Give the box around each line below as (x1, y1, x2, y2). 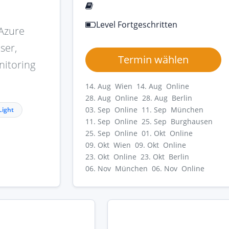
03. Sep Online (85, 105, 138, 115)
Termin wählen (118, 53, 189, 67)
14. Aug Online (136, 81, 189, 91)
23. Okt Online (85, 152, 136, 162)
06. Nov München (85, 164, 148, 174)
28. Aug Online (85, 93, 138, 103)
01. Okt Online (142, 128, 193, 139)
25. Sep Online (85, 128, 138, 139)
